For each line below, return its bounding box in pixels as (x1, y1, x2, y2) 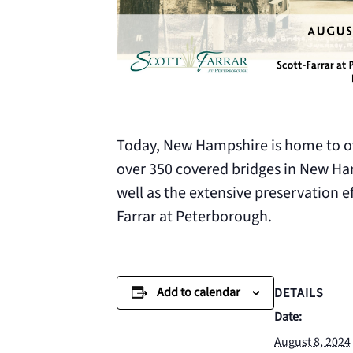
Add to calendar (156, 284, 240, 301)
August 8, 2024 (274, 333, 351, 351)
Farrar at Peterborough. (117, 206, 272, 228)
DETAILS (274, 284, 324, 303)
